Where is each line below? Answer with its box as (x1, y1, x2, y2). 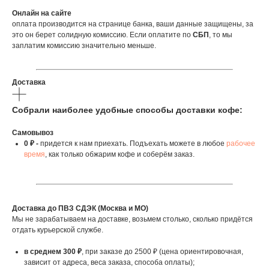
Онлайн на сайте (12, 9, 71, 18)
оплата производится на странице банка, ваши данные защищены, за (12, 20, 253, 29)
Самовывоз (12, 128, 53, 138)
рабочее (226, 139, 255, 148)
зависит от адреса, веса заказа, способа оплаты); (24, 258, 195, 267)
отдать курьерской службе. (12, 226, 103, 235)
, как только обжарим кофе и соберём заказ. (45, 150, 195, 159)
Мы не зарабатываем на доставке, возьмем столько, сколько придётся (12, 215, 253, 224)
